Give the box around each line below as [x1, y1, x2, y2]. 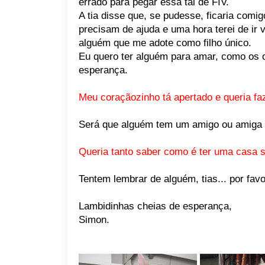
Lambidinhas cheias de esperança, [79, 201, 232, 212]
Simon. [79, 214, 109, 225]
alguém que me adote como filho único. [79, 37, 251, 49]
